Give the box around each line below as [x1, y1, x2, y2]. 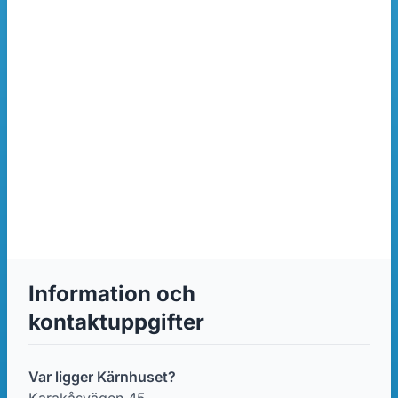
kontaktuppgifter [28, 309, 204, 335]
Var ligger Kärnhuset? [28, 368, 176, 386]
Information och [28, 281, 195, 306]
